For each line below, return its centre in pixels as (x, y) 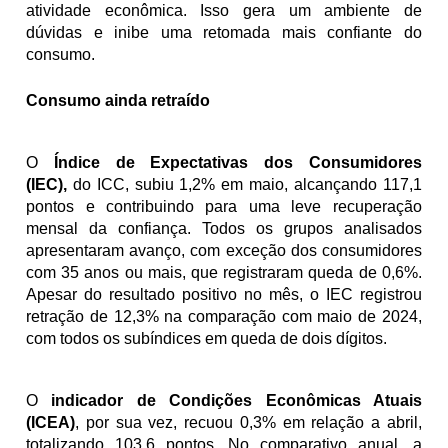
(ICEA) (51, 422)
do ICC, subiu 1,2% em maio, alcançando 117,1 (247, 184)
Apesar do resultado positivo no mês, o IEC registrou (224, 294)
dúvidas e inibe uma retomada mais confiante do (224, 32)
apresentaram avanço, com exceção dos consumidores (224, 250)
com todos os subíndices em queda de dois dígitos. (207, 338)
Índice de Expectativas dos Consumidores (237, 162)
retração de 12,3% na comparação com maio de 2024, (224, 316)
